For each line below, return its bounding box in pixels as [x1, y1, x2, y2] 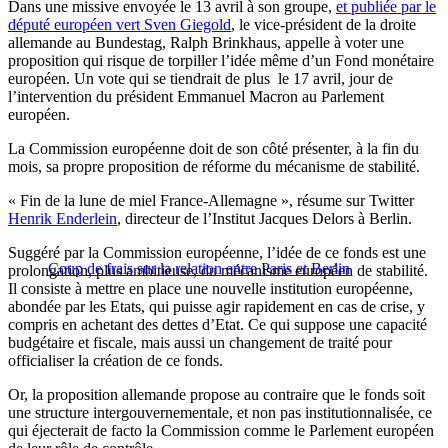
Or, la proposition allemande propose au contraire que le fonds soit [8, 386, 425, 404]
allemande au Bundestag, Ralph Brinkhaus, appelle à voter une [8, 34, 404, 52]
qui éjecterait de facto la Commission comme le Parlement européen [8, 422, 434, 440]
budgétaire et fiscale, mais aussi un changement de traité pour [8, 334, 392, 352]
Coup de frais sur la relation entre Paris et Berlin [48, 260, 350, 278]
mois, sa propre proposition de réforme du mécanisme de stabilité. [8, 158, 420, 176]
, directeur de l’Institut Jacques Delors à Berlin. [117, 210, 412, 228]
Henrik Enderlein [8, 210, 117, 228]
